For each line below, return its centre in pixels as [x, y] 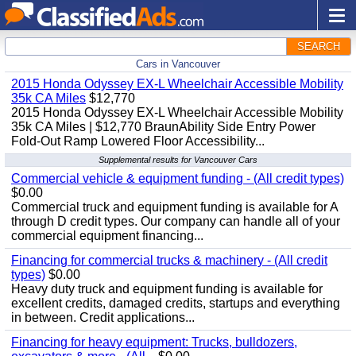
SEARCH [319, 46]
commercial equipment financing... [107, 236]
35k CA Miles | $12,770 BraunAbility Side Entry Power [163, 127]
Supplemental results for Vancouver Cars [178, 160]
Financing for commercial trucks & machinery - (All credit [169, 260]
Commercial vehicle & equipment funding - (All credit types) [178, 178]
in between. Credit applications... [103, 317]
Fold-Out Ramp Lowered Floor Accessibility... [138, 141]
